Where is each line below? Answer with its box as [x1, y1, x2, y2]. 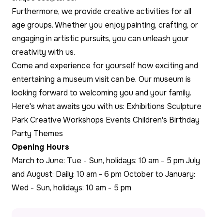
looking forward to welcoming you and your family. [12, 87, 191, 98]
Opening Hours [12, 141, 69, 152]
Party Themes [12, 128, 63, 139]
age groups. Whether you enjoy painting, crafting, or [12, 19, 198, 30]
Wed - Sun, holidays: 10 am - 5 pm [12, 182, 131, 193]
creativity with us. [12, 46, 75, 57]
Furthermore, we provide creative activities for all [12, 6, 191, 16]
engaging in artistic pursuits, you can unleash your [12, 33, 189, 44]
